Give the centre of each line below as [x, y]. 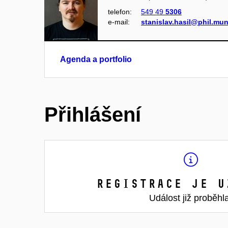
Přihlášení [93, 114]
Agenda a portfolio [96, 59]
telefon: [120, 11]
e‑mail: [119, 22]
